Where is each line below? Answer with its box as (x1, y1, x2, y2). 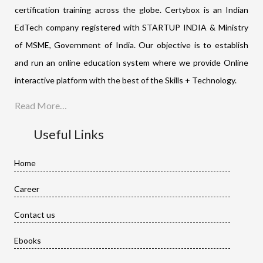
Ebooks (14, 235, 41, 245)
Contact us (14, 210, 55, 220)
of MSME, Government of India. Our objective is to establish (15, 39, 248, 50)
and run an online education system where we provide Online (15, 57, 248, 68)
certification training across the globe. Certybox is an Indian (15, 4, 248, 15)
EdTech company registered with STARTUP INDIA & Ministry (15, 22, 248, 32)
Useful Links (15, 126, 104, 142)
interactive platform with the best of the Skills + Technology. (15, 75, 237, 85)
